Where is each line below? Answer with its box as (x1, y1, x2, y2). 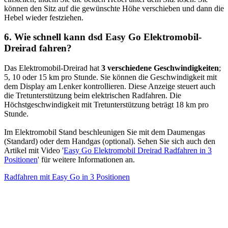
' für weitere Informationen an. (38, 155, 135, 164)
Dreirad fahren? (4, 43, 72, 54)
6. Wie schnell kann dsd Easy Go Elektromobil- (4, 32, 202, 43)
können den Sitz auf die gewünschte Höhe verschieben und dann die (4, 4, 224, 13)
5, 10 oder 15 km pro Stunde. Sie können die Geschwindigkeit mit (4, 72, 217, 81)
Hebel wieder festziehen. (4, 13, 83, 22)
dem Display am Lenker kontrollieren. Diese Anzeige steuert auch (4, 81, 215, 91)
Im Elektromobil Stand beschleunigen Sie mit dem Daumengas (4, 127, 205, 136)
